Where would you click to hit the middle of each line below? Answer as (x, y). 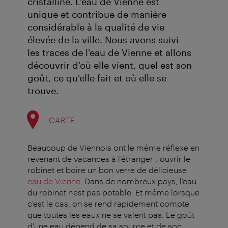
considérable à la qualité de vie (96, 27)
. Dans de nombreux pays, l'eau (138, 181)
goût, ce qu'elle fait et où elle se (97, 78)
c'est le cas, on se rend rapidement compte (108, 204)
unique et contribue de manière (97, 15)
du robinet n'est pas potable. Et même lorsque (113, 192)
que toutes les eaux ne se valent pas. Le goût (111, 215)
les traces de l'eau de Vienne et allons (109, 53)
